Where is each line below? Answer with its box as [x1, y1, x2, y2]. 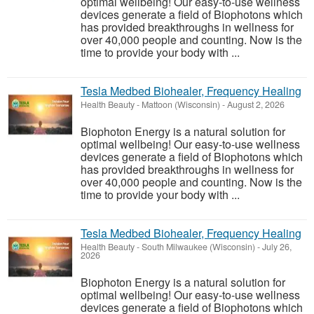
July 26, [260, 240, 292, 253]
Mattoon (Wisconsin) [142, 98, 220, 111]
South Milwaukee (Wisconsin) [142, 240, 255, 253]
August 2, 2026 [225, 98, 285, 111]
